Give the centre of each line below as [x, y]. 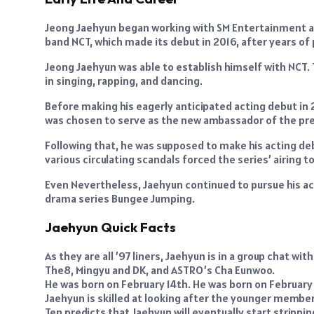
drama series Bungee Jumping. [120, 199]
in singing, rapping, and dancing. [124, 81]
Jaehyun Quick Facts [110, 227]
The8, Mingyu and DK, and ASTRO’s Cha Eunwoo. [160, 269]
